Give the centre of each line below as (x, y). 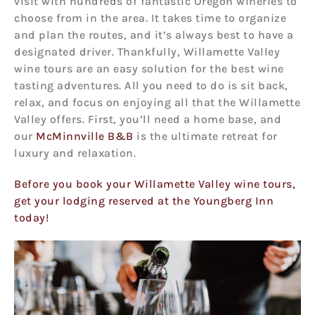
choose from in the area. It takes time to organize (150, 18)
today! (33, 217)
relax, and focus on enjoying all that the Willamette (157, 102)
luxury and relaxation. (75, 153)
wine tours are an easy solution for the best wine (149, 68)
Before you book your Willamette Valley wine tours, (155, 184)
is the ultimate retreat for (205, 136)
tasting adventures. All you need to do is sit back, (151, 85)
